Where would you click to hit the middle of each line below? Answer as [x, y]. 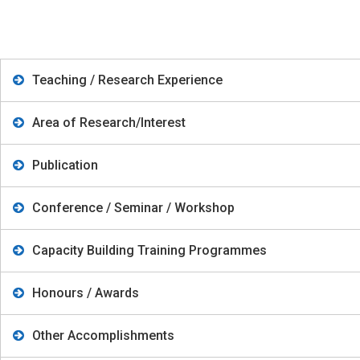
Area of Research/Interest [109, 122]
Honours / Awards [86, 292]
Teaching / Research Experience [127, 80]
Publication [65, 165]
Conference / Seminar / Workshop [133, 207]
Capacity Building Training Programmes [149, 250]
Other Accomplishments [103, 335]
